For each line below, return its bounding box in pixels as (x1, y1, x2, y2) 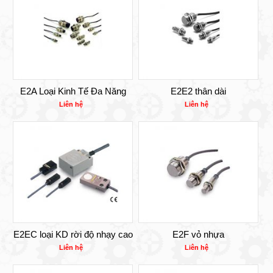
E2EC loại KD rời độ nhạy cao (13, 229, 133, 239)
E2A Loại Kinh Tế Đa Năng (19, 86, 126, 97)
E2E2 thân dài (171, 86, 226, 97)
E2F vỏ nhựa (172, 229, 224, 239)
